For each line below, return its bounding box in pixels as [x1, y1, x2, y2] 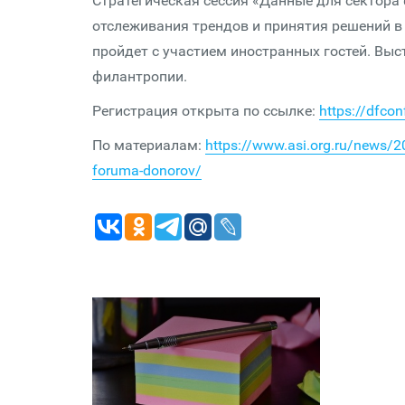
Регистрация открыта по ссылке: [92, 102, 319, 119]
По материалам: [92, 137, 205, 154]
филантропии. [92, 68, 187, 85]
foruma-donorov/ [92, 162, 202, 179]
